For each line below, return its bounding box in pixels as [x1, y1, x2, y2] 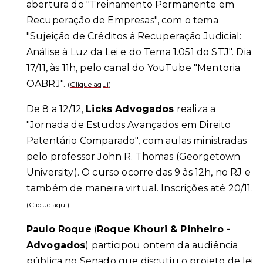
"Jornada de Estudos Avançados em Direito [26, 119, 231, 131]
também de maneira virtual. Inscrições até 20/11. [26, 183, 253, 194]
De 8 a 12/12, [26, 103, 86, 115]
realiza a [174, 103, 216, 115]
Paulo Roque [26, 224, 92, 235]
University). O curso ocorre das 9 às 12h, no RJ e [26, 167, 251, 178]
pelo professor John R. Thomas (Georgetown [26, 151, 241, 163]
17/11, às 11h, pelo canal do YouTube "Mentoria [26, 62, 241, 74]
